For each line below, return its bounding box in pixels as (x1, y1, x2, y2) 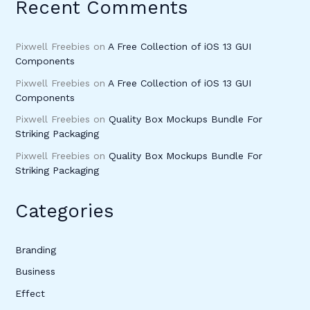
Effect (15, 287, 45, 299)
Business (15, 266, 55, 277)
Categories (15, 199, 114, 222)
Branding (15, 244, 56, 255)
